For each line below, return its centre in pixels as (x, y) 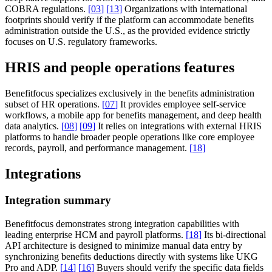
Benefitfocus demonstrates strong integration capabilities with (122, 224)
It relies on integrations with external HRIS (178, 126)
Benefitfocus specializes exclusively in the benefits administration (130, 93)
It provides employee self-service (182, 104)
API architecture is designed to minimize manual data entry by (124, 246)
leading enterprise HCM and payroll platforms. (95, 235)
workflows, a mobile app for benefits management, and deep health (133, 115)
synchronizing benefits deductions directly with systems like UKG (131, 257)
